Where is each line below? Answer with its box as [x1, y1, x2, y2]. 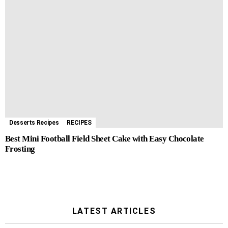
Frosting [5, 144, 35, 154]
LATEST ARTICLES [72, 206, 156, 216]
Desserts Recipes [9, 119, 59, 127]
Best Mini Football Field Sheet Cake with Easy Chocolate [5, 134, 204, 144]
